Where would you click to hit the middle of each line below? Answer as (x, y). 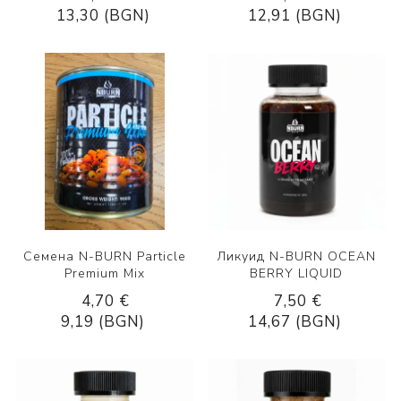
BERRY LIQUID (297, 273)
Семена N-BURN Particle (104, 256)
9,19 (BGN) (103, 321)
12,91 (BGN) (295, 15)
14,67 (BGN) (295, 321)
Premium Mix (104, 273)
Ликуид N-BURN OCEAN (297, 256)
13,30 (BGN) (103, 15)
